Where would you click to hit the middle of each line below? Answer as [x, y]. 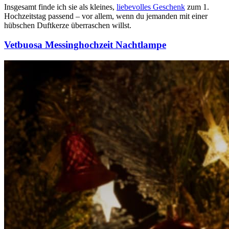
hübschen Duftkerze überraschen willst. [68, 25]
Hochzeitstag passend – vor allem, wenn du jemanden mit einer [106, 16]
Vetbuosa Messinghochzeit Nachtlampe [85, 45]
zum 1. [197, 7]
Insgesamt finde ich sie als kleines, [60, 7]
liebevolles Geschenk [151, 7]
